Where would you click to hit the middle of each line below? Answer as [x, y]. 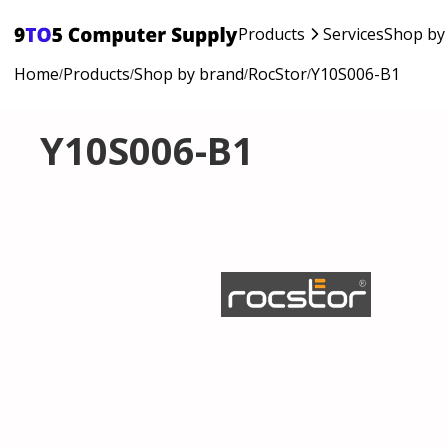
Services [353, 33]
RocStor [277, 74]
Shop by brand [189, 74]
